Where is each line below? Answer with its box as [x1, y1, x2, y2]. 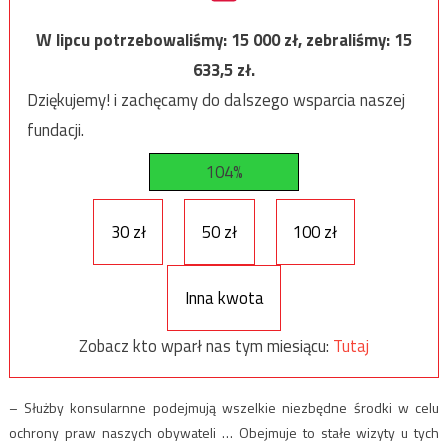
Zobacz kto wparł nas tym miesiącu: [79, 332, 333, 359]
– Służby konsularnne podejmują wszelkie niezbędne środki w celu [8, 397, 440, 419]
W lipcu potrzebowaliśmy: [36, 26, 231, 53]
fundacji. [26, 116, 84, 143]
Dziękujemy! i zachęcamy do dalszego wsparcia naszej [26, 86, 405, 113]
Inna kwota [184, 284, 264, 311]
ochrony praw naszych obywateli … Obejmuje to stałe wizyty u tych [8, 422, 440, 444]
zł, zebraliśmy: [284, 26, 394, 53]
